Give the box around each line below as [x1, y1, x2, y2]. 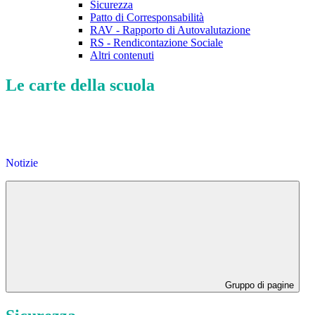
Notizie [6, 157, 38, 169]
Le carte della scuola [6, 76, 155, 95]
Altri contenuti [90, 49, 154, 62]
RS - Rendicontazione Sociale [90, 37, 223, 49]
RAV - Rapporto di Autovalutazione [90, 24, 250, 37]
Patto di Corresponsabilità [90, 11, 204, 24]
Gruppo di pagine [222, 280, 294, 291]
